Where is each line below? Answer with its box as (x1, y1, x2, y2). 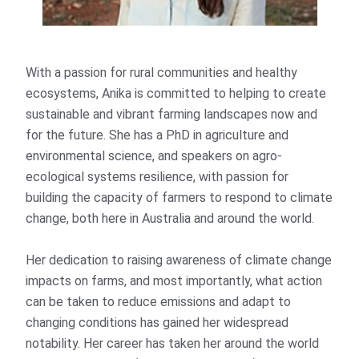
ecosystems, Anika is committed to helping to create (26, 85, 327, 101)
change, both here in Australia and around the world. (26, 210, 315, 226)
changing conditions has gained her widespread (26, 314, 289, 330)
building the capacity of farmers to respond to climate (26, 189, 333, 205)
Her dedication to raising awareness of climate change (26, 252, 333, 268)
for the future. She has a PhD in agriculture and (26, 127, 289, 143)
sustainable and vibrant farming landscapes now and (26, 106, 318, 122)
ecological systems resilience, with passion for (26, 168, 289, 184)
